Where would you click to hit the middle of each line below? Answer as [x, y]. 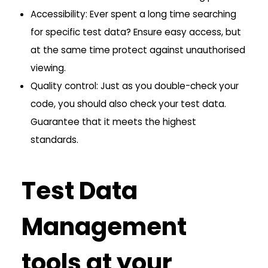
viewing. [48, 68]
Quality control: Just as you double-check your [135, 86]
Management [104, 227]
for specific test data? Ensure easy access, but [136, 32]
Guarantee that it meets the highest [114, 122]
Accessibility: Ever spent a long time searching [134, 14]
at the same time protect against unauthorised [138, 50]
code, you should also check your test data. [129, 104]
